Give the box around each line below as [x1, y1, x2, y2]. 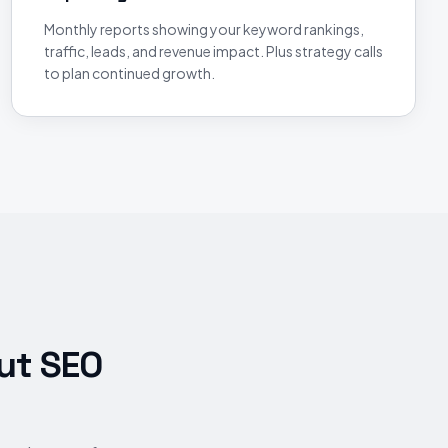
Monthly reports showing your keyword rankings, [43, 20, 364, 38]
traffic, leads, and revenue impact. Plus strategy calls [43, 42, 383, 60]
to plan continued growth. [43, 64, 215, 82]
